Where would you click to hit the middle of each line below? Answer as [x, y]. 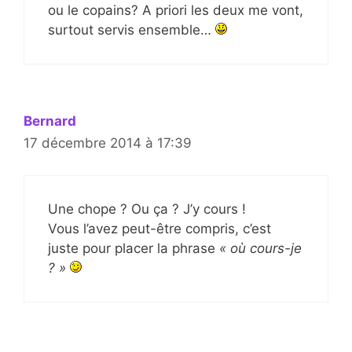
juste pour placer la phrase [134, 248]
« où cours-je [260, 248]
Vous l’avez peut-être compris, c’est [159, 228]
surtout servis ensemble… [132, 30]
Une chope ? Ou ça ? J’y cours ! [147, 209]
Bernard [50, 121]
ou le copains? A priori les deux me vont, [176, 11]
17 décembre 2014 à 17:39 [108, 143]
